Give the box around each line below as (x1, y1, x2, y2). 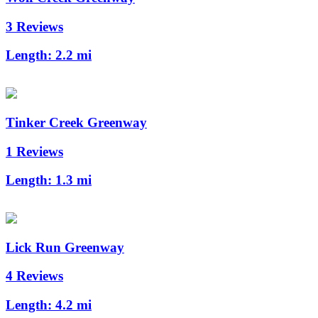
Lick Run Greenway (6, 239, 124, 255)
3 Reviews (6, 18, 63, 34)
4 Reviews (6, 268, 63, 284)
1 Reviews (6, 143, 63, 159)
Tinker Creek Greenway (6, 114, 147, 130)
